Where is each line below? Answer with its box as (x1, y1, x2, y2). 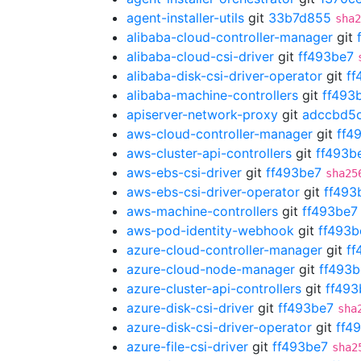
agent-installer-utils (127, 10, 244, 26)
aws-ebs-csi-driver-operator (127, 184, 300, 200)
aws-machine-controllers (127, 203, 278, 219)
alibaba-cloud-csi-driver (127, 48, 274, 64)
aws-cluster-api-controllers (127, 145, 292, 161)
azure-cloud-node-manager (127, 261, 295, 277)
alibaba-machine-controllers (127, 87, 298, 103)
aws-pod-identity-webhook (127, 222, 294, 239)
